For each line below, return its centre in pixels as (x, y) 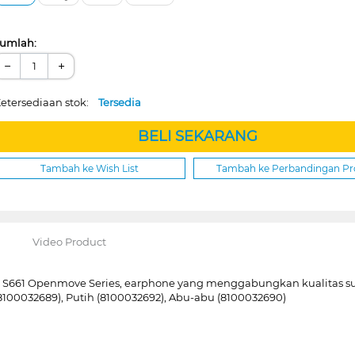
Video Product (69, 241)
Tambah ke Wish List (89, 168)
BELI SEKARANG (197, 136)
